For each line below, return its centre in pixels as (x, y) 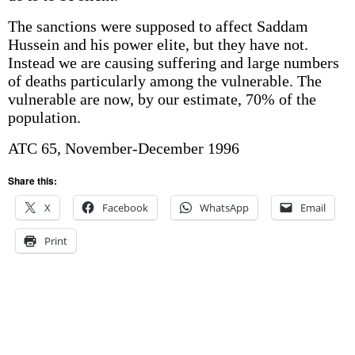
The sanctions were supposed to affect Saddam (158, 26)
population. (44, 117)
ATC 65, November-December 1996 (123, 148)
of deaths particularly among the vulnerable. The (164, 81)
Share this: (32, 181)
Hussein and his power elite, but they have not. (158, 44)
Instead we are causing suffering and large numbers (173, 63)
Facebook (125, 208)
